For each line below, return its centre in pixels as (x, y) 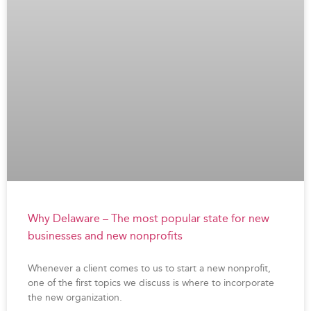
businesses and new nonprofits (105, 236)
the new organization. (75, 298)
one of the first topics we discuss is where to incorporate (151, 283)
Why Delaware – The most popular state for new (149, 219)
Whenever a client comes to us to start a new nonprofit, (149, 269)
